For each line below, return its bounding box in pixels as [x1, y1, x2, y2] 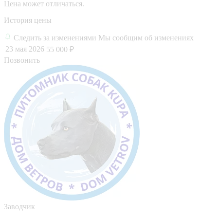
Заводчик [4, 202, 35, 211]
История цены [4, 16, 52, 24]
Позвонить [4, 55, 40, 64]
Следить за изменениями [14, 33, 98, 42]
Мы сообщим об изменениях [98, 33, 194, 42]
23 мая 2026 [5, 44, 44, 53]
